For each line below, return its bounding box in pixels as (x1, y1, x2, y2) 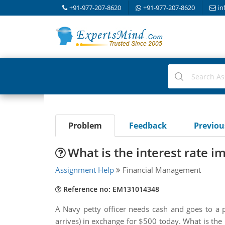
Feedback (129, 120, 167, 131)
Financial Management (120, 165, 201, 175)
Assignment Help (55, 165, 114, 175)
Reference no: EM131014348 (61, 184, 159, 194)
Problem (68, 120, 102, 131)
